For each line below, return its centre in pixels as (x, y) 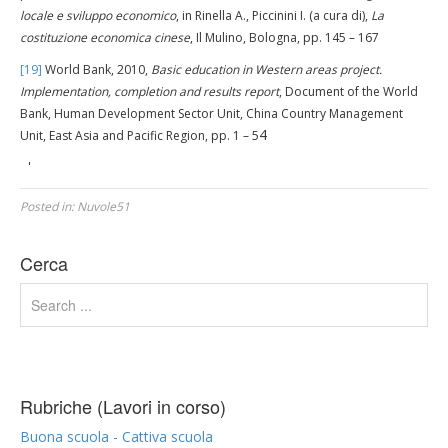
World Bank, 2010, (96, 69)
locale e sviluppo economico (98, 15)
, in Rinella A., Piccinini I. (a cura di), (273, 15)
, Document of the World (348, 91)
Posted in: (48, 206)
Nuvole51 (103, 206)
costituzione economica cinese (105, 37)
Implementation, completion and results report (149, 91)
